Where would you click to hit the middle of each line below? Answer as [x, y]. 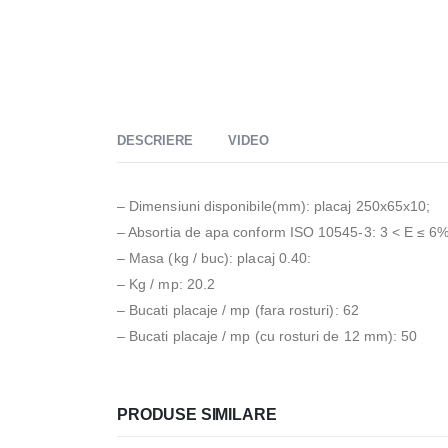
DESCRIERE [155, 140]
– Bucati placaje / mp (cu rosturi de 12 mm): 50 [267, 335]
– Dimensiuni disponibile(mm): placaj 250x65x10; [274, 205]
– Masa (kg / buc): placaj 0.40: [214, 257]
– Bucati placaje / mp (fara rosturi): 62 [238, 309]
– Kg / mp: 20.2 [166, 283]
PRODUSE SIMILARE [197, 414]
